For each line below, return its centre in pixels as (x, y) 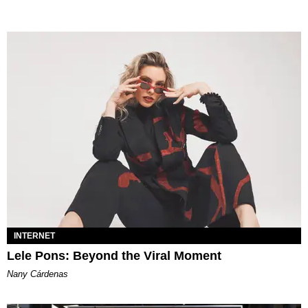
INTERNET (34, 236)
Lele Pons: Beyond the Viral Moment (114, 256)
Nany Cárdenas (37, 274)
